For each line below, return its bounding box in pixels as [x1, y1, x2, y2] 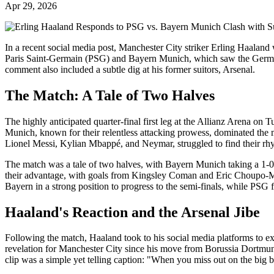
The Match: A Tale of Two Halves [5, 87, 215, 103]
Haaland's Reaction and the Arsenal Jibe [5, 204, 260, 220]
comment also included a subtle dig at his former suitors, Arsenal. [5, 64, 255, 75]
